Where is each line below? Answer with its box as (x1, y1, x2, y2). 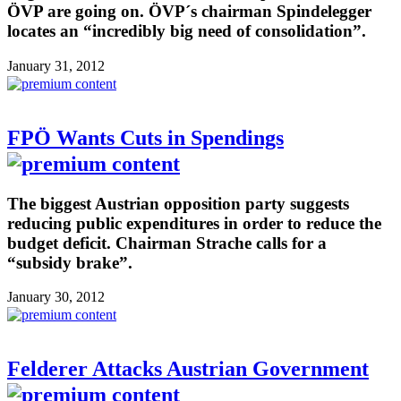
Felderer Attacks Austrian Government (7, 357, 369, 381)
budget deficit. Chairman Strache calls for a (7, 233, 327, 252)
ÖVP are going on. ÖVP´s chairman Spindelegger (7, 2, 371, 21)
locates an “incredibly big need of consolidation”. (7, 21, 366, 40)
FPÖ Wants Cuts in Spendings (7, 125, 284, 149)
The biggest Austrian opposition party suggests (7, 193, 349, 213)
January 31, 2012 (7, 57, 105, 73)
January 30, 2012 (7, 289, 105, 305)
